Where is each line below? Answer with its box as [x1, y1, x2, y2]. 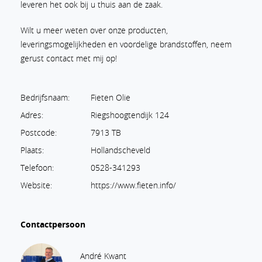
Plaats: [20, 144, 44, 156]
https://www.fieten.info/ [91, 180, 176, 191]
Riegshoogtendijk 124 [91, 109, 169, 120]
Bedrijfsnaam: [20, 92, 70, 103]
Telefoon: [20, 162, 54, 173]
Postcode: [20, 127, 57, 138]
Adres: [20, 109, 43, 120]
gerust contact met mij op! [20, 53, 117, 64]
